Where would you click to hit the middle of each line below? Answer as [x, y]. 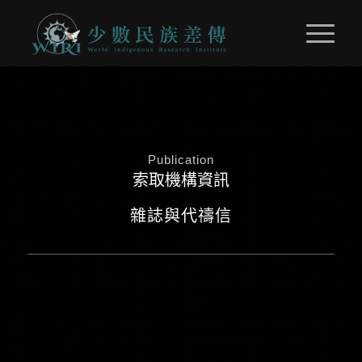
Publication [181, 160]
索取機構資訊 [181, 180]
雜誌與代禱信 [181, 215]
